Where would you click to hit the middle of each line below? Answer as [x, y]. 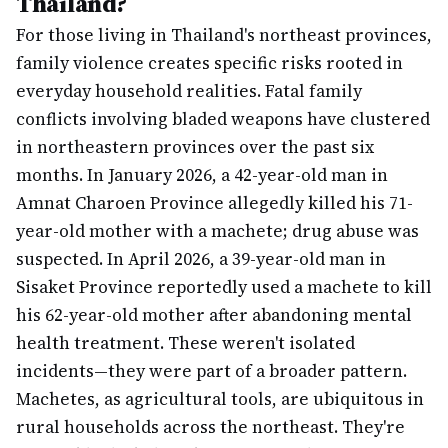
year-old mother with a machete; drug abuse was [217, 231]
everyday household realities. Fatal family [189, 91]
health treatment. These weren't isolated [185, 343]
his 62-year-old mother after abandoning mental [214, 315]
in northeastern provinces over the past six [195, 147]
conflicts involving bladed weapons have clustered [223, 119]
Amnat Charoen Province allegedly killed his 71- [214, 203]
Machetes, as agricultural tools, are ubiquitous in [220, 399]
